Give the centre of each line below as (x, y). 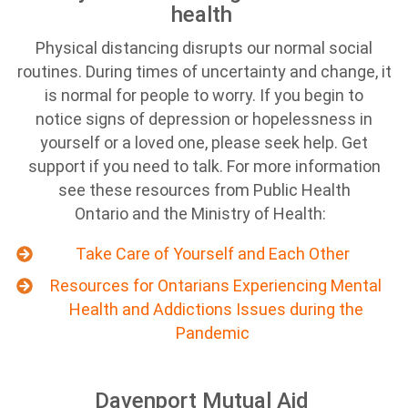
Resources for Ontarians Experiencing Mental (216, 286)
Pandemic (212, 333)
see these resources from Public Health (204, 190)
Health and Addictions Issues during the (216, 309)
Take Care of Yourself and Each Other (212, 254)
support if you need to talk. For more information (204, 166)
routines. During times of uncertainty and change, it (204, 71)
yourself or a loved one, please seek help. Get (204, 143)
